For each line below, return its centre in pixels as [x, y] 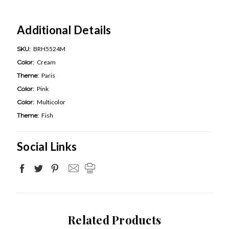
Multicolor [51, 102]
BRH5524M [49, 49]
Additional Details [64, 30]
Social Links [47, 146]
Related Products [114, 220]
